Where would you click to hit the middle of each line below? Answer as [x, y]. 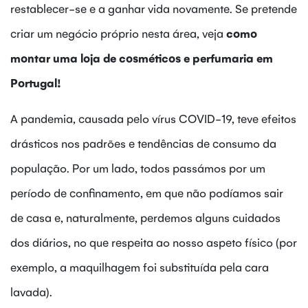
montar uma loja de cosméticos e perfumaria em [142, 57]
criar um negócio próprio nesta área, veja [118, 33]
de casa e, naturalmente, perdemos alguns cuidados [145, 217]
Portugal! [36, 82]
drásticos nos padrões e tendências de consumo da [143, 143]
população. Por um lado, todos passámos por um [138, 167]
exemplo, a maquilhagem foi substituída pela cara [140, 266]
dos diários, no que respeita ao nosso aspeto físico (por [154, 242]
